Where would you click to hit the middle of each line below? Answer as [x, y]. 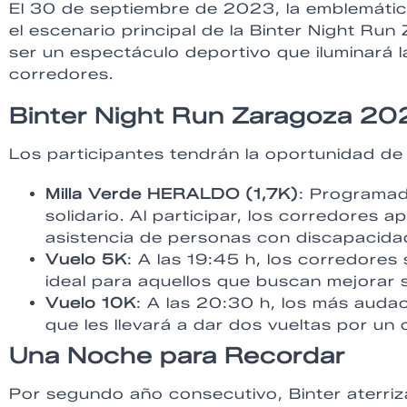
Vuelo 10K [91, 303]
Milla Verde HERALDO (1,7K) [172, 194]
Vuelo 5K [86, 259]
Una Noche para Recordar [177, 355]
